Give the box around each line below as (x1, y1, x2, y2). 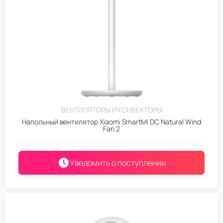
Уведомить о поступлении (69, 157, 166, 168)
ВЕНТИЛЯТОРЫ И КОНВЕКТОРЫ (61, 105, 162, 114)
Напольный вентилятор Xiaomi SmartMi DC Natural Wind (22, 116, 201, 126)
